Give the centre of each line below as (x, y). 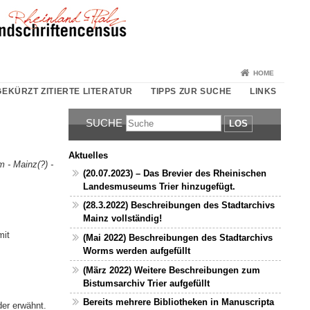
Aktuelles (88, 156)
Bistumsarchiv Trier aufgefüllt (147, 283)
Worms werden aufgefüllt (137, 251)
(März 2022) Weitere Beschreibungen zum (172, 270)
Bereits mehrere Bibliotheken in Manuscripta (179, 302)
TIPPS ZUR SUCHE (191, 91)
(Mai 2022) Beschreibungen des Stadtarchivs (178, 238)
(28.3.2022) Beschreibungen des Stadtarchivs (179, 206)
